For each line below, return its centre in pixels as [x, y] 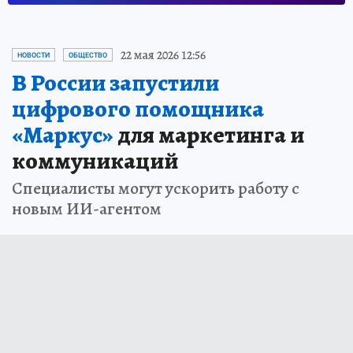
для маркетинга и [209, 134]
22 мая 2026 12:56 [163, 55]
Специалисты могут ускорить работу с [156, 188]
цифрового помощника [138, 108]
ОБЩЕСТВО [88, 55]
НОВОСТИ [33, 55]
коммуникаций [95, 160]
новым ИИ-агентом [87, 208]
